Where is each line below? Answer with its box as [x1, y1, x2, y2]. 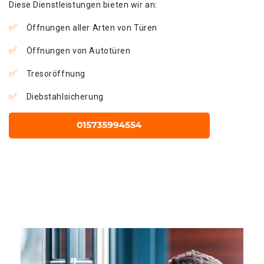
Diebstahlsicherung [26, 92, 104, 101]
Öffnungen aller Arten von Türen [26, 23, 157, 32]
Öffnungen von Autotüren [26, 46, 131, 55]
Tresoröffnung [26, 69, 85, 78]
